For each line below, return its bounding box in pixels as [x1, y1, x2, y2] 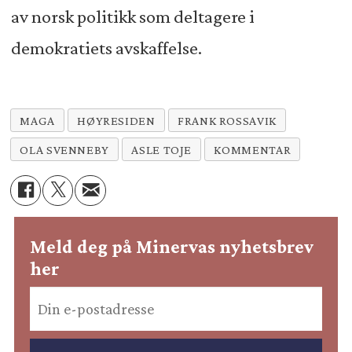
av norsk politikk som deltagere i [10, 6, 255, 27]
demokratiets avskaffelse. [10, 38, 202, 59]
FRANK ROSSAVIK [178, 113, 277, 127]
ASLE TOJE [131, 142, 192, 156]
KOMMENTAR [214, 142, 291, 156]
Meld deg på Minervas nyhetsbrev [30, 236, 314, 258]
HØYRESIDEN [77, 113, 156, 127]
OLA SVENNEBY [20, 142, 110, 156]
